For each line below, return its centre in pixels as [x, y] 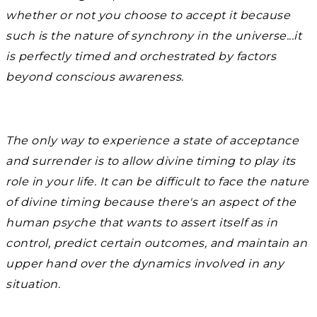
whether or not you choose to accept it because [148, 15]
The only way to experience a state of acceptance [152, 140]
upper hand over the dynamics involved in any [145, 264]
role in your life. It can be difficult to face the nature [157, 181]
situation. [33, 284]
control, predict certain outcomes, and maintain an [156, 243]
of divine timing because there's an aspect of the [151, 202]
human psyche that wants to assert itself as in [142, 223]
